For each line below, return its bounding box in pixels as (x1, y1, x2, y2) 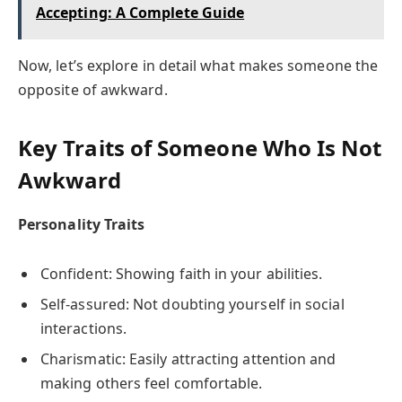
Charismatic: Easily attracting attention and (40, 349, 336, 370)
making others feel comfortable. (40, 373, 263, 394)
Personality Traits (18, 214, 145, 234)
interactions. (40, 319, 127, 339)
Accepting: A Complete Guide (36, 3, 245, 23)
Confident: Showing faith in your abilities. (40, 263, 323, 284)
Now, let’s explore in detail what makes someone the (18, 56, 379, 76)
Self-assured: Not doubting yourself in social (40, 294, 345, 315)
